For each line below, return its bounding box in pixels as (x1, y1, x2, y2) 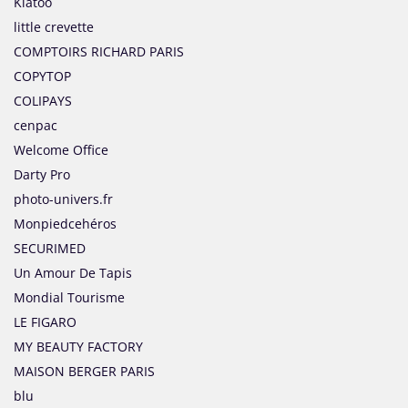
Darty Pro (14, 166, 70, 184)
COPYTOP (14, 67, 71, 86)
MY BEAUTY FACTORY (14, 338, 143, 356)
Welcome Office (14, 141, 108, 159)
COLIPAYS (14, 92, 72, 110)
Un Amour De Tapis (14, 264, 132, 282)
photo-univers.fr (14, 190, 113, 209)
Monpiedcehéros (14, 215, 117, 233)
